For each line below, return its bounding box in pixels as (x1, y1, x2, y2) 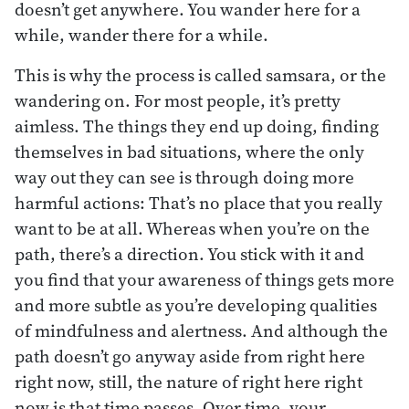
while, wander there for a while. (15, 22, 268, 47)
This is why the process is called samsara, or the (15, 62, 386, 87)
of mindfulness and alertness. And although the (15, 318, 388, 342)
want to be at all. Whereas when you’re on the (15, 215, 370, 240)
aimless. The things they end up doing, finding (15, 113, 379, 138)
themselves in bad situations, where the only (15, 139, 364, 163)
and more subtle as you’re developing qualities (15, 292, 377, 317)
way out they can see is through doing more (15, 164, 354, 189)
